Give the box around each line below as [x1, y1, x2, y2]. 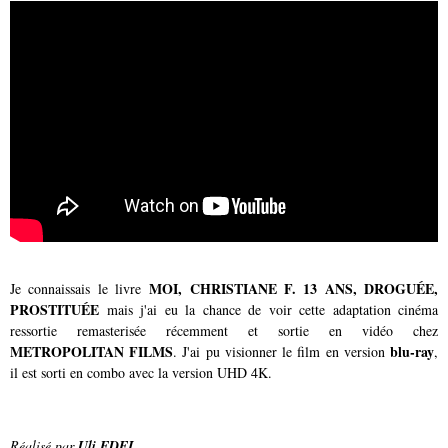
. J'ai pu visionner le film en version [173, 341, 391, 361]
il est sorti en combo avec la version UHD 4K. [10, 362, 272, 382]
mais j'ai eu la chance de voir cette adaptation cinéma [99, 299, 438, 319]
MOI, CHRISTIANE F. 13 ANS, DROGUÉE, [149, 277, 439, 299]
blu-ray [390, 340, 435, 362]
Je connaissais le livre [10, 278, 150, 298]
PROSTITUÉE [10, 298, 99, 320]
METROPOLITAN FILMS [10, 340, 174, 362]
